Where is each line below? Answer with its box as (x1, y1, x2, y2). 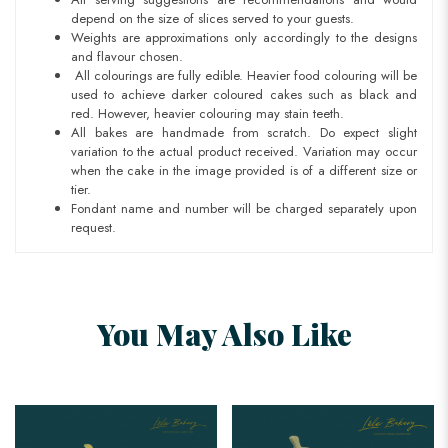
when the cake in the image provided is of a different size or (71, 161, 417, 181)
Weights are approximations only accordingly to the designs (71, 28, 417, 48)
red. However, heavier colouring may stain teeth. (71, 104, 344, 124)
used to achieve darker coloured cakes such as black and (71, 85, 417, 105)
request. (71, 218, 116, 238)
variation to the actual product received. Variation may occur (71, 142, 417, 162)
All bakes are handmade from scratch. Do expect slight (71, 123, 417, 143)
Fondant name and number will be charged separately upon (71, 199, 417, 219)
